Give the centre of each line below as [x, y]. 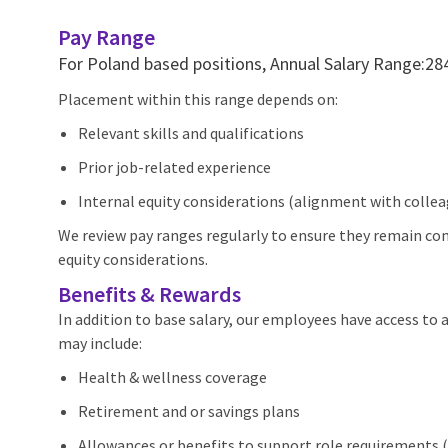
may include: [100, 343]
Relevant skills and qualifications [191, 133]
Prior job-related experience [174, 167]
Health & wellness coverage [172, 377]
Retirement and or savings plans [189, 411]
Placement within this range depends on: [198, 99]
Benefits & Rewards [149, 294]
